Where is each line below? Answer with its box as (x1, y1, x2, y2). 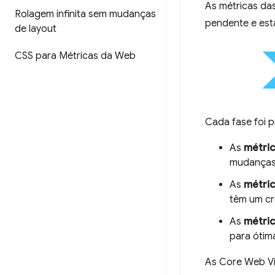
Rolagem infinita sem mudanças (15, 8, 156, 20)
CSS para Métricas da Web (15, 50, 136, 62)
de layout (15, 23, 56, 35)
